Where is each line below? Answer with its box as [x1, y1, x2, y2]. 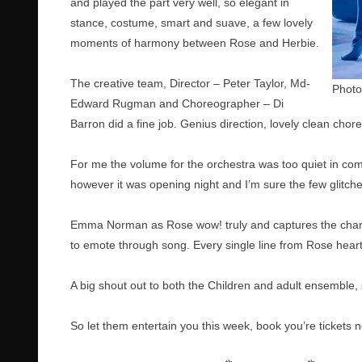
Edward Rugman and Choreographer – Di [70, 97, 284, 110]
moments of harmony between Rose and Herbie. [70, 36, 319, 49]
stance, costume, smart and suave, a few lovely [70, 16, 313, 29]
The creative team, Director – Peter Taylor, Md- [70, 77, 310, 90]
